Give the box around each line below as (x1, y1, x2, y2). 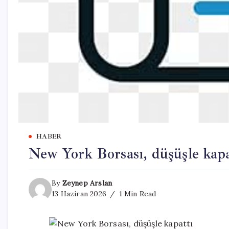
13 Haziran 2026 (52, 189, 106, 198)
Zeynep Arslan (62, 178, 112, 188)
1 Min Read (117, 189, 156, 198)
